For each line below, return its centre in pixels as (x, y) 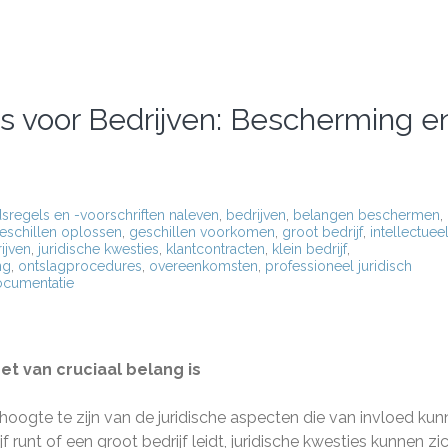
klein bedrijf (309, 249)
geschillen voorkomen (202, 232)
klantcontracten (215, 249)
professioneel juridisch (338, 266)
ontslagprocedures (80, 266)
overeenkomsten (203, 266)
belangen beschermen (366, 215)
